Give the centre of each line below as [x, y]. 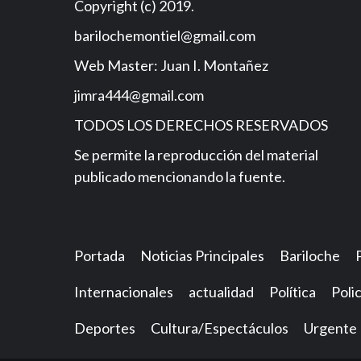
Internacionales [124, 292]
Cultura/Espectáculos [220, 328]
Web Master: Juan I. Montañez [171, 65]
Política [293, 292]
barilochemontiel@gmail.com [165, 35]
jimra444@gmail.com [139, 95]
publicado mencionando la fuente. [180, 176]
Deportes [105, 328]
